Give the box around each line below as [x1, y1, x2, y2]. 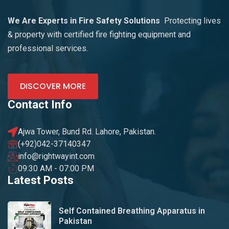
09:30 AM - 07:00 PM [18, 163, 94, 173]
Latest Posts [8, 173, 74, 187]
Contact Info [8, 98, 72, 111]
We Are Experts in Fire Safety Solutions [8, 15, 164, 26]
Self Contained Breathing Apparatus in [59, 205, 205, 216]
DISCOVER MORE [20, 80, 86, 92]
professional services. [8, 43, 88, 53]
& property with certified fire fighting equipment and [8, 29, 191, 39]
